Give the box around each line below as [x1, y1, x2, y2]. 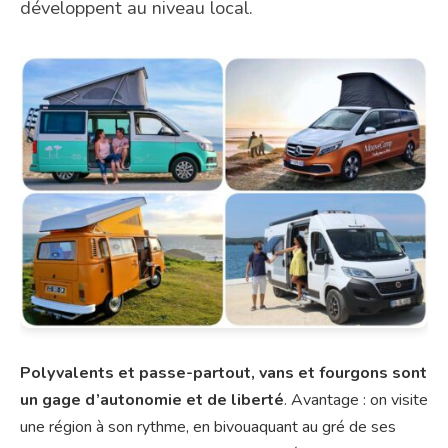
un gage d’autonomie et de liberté [20, 388, 284, 411]
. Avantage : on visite [284, 388, 428, 411]
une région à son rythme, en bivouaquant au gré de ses [20, 415, 396, 438]
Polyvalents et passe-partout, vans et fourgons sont [20, 361, 427, 384]
